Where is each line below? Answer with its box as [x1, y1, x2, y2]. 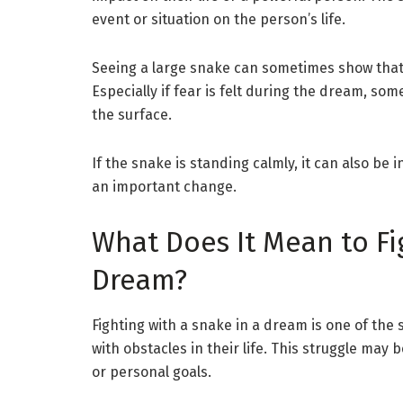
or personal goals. [92, 363, 211, 381]
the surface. [92, 106, 172, 124]
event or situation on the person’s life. [92, 11, 345, 29]
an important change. [92, 178, 237, 196]
